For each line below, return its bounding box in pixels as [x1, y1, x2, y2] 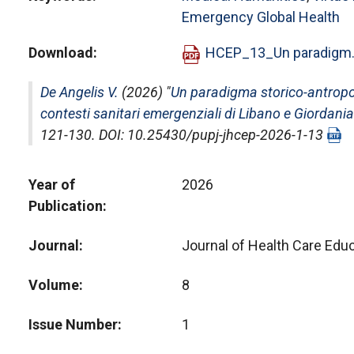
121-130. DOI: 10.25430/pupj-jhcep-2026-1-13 [40, 126, 326, 143]
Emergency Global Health [181, 9, 340, 25]
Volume [28, 277, 79, 293]
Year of [28, 176, 75, 193]
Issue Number [28, 316, 118, 333]
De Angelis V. [40, 84, 119, 100]
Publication [28, 198, 103, 214]
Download [28, 44, 93, 61]
